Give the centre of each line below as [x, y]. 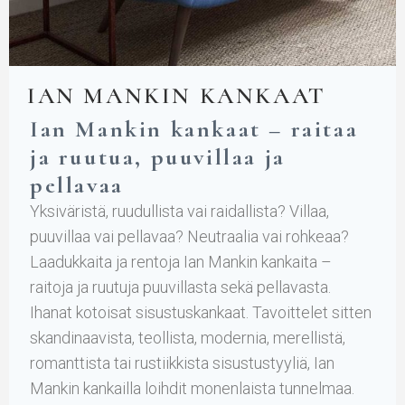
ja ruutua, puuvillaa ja [158, 156]
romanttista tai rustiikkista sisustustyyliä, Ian [182, 363]
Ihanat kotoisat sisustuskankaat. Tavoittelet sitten [201, 312]
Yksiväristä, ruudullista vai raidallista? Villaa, [179, 211]
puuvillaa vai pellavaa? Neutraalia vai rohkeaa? [189, 236]
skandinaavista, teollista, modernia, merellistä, [188, 337]
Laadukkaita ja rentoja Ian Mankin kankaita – [181, 261]
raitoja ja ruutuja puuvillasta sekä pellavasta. [180, 287]
